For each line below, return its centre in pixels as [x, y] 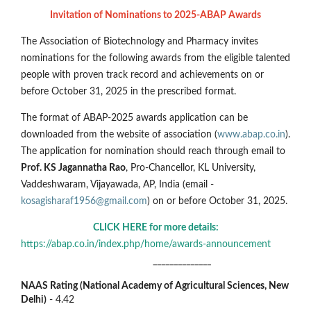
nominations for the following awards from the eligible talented [155, 59]
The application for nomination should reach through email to [153, 152]
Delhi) [34, 300]
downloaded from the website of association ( [119, 135]
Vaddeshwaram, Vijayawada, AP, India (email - [117, 185]
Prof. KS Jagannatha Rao [73, 168]
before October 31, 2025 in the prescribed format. [128, 92]
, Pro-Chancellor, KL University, [191, 168]
